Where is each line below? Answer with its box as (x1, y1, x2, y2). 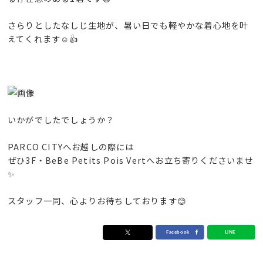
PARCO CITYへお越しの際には (8, 140, 134, 153)
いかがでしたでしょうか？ (8, 113, 115, 126)
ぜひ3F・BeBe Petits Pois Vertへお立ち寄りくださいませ (8, 153, 254, 166)
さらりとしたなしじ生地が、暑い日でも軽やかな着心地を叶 (8, 18, 249, 31)
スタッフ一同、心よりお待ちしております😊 (8, 194, 187, 207)
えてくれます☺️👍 (8, 32, 79, 45)
